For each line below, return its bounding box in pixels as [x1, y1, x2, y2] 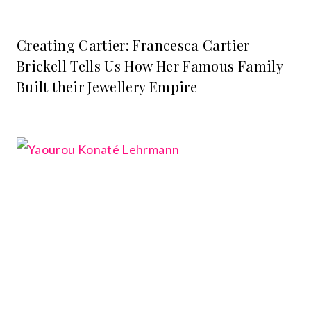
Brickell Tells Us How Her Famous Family [17, 56, 283, 76]
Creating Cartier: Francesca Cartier [17, 35, 250, 55]
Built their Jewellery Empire [17, 77, 198, 96]
